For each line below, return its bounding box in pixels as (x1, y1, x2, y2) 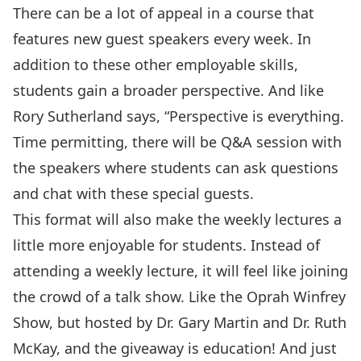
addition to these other (13, 54, 176, 74)
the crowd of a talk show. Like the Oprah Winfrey (13, 286, 346, 306)
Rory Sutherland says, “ (13, 106, 169, 126)
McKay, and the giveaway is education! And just (13, 338, 337, 358)
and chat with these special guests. (13, 183, 254, 203)
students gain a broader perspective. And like (13, 80, 324, 100)
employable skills (176, 54, 294, 74)
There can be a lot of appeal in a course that (13, 2, 314, 23)
